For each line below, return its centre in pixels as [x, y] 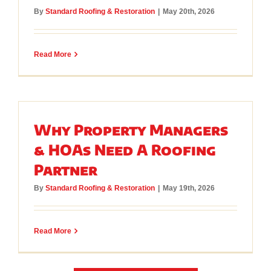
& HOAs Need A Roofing [125, 149]
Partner [65, 169]
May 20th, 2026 [188, 11]
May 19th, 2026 [188, 188]
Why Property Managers [131, 129]
